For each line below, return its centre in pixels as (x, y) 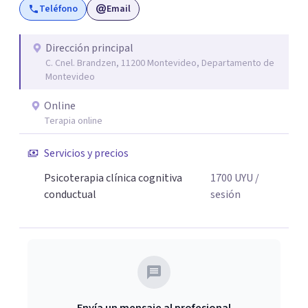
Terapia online (73, 121)
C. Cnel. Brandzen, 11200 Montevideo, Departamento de (160, 63)
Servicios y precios (86, 153)
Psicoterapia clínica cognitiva (113, 178)
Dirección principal (89, 48)
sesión (226, 195)
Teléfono (58, 9)
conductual (70, 195)
